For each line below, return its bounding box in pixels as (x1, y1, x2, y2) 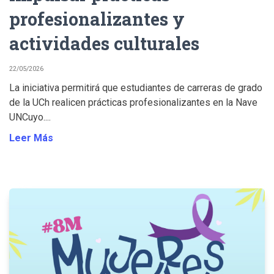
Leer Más (9, 131, 53, 144)
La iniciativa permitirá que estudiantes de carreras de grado (9, 81, 262, 94)
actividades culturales (9, 31, 199, 55)
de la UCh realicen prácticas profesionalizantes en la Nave (9, 96, 257, 108)
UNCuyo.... (9, 111, 51, 123)
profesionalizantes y (9, 6, 185, 31)
